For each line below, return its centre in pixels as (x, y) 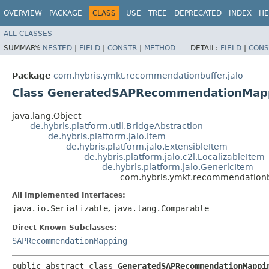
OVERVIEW (23, 13)
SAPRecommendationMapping (70, 240)
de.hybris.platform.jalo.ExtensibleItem (147, 146)
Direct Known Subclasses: (65, 227)
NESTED (57, 48)
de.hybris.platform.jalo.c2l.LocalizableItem (174, 156)
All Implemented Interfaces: (69, 195)
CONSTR (122, 48)
